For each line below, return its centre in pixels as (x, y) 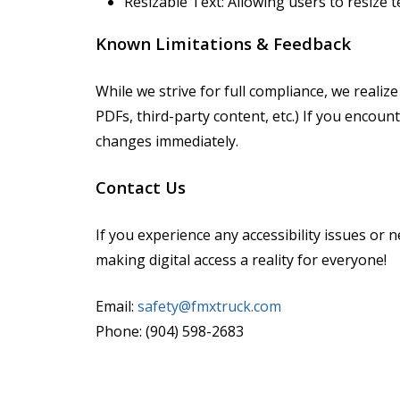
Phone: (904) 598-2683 (170, 331)
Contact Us (141, 187)
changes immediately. (167, 141)
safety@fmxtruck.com (209, 306)
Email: (117, 306)
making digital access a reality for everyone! (241, 260)
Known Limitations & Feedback (223, 43)
